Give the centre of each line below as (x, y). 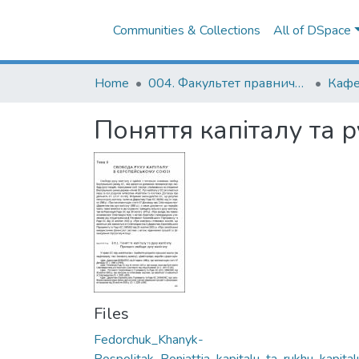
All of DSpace (312, 30)
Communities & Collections (187, 30)
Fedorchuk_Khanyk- (149, 340)
